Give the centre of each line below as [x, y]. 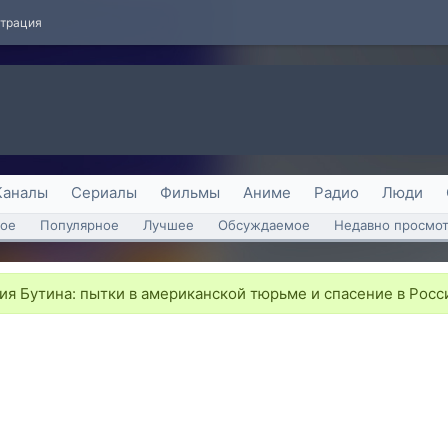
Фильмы [190, 192]
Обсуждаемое [264, 225]
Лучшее [168, 225]
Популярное [79, 225]
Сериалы [104, 192]
